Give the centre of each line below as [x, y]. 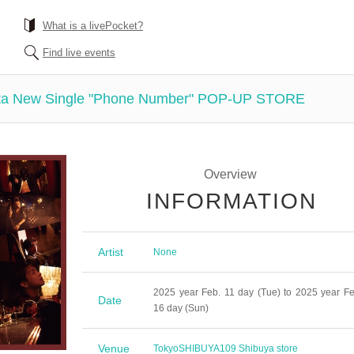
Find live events [79, 53]
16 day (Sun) [181, 308]
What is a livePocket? [93, 26]
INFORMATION [231, 201]
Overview [230, 174]
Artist [111, 252]
